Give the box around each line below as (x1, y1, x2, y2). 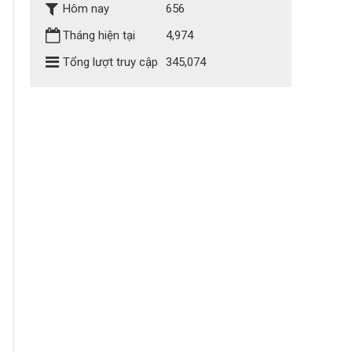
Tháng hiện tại (63, 28, 136, 42)
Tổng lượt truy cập (63, 55, 159, 69)
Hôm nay (63, 2, 110, 16)
